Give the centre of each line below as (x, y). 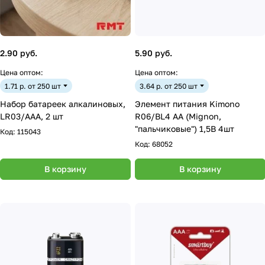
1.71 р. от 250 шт (33, 86)
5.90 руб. (153, 53)
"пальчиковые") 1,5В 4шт (185, 129)
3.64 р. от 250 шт (169, 86)
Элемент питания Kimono (187, 104)
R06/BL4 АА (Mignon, (178, 116)
